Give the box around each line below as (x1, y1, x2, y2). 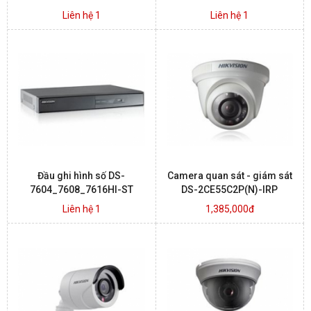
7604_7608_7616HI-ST (29, 184, 133, 196)
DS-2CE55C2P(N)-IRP (181, 184, 278, 196)
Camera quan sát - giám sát (167, 170, 292, 182)
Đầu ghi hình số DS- (37, 170, 126, 182)
